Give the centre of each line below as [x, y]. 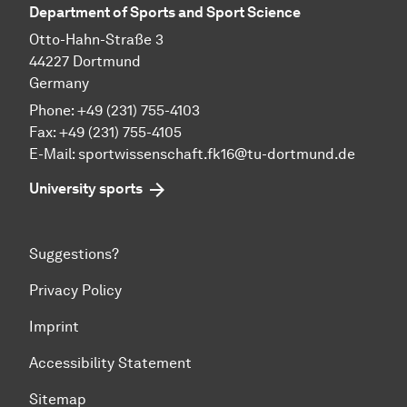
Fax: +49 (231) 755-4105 [105, 133]
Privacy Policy [75, 291]
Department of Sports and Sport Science [165, 13]
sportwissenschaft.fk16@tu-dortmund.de [217, 154]
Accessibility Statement [110, 363]
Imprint [54, 327]
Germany [59, 84]
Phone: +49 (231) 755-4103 [114, 111]
